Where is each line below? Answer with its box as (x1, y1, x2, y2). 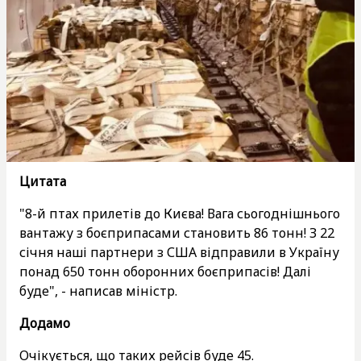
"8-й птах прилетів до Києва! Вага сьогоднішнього (19, 204, 340, 222)
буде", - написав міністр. (19, 281, 177, 300)
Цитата (19, 172, 66, 190)
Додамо (19, 313, 70, 332)
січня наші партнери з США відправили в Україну (19, 243, 339, 261)
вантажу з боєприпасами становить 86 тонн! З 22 (19, 223, 334, 242)
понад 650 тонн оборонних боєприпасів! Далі (19, 262, 311, 280)
